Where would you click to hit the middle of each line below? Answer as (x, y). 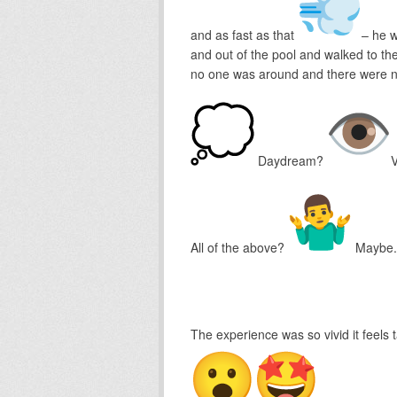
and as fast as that (244, 34)
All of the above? (239, 247)
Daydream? (290, 160)
